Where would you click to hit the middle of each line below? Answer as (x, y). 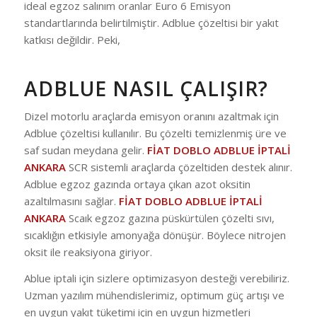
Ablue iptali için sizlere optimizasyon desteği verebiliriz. (156, 278)
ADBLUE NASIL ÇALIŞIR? (146, 88)
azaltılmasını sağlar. (71, 201)
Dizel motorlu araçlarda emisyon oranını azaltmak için (151, 116)
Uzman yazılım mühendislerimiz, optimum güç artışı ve (154, 295)
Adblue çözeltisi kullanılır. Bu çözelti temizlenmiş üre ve (155, 133)
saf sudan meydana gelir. (85, 150)
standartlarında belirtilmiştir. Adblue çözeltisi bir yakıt (151, 22)
